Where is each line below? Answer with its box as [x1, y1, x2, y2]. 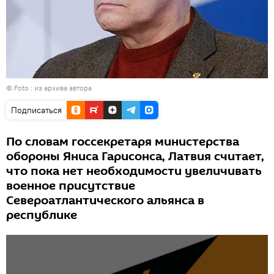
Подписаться [11, 105, 62, 116]
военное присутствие [6, 177, 135, 195]
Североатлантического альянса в [6, 192, 204, 210]
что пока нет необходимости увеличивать [6, 163, 262, 180]
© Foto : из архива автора [6, 83, 92, 93]
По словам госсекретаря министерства [6, 133, 239, 151]
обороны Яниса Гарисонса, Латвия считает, [6, 148, 264, 166]
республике [6, 207, 77, 224]
